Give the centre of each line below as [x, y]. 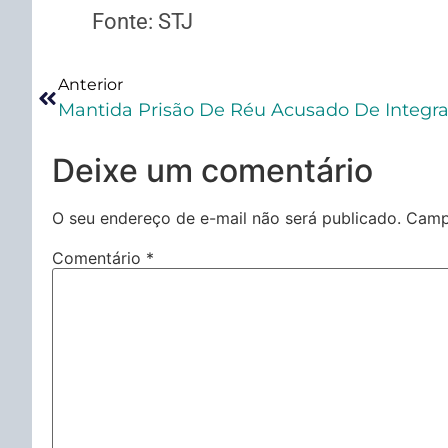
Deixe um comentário [212, 170]
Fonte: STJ [142, 22]
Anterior [90, 84]
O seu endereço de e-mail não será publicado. [226, 217]
